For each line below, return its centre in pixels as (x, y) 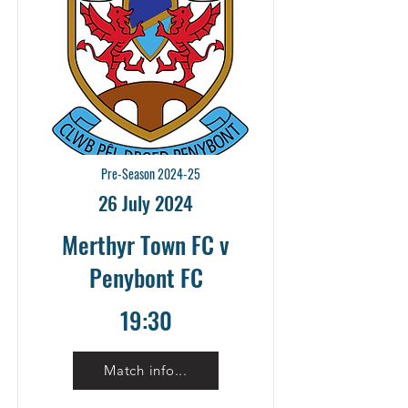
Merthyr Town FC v (146, 244)
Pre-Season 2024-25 (150, 173)
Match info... (146, 371)
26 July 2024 (146, 202)
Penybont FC (146, 277)
